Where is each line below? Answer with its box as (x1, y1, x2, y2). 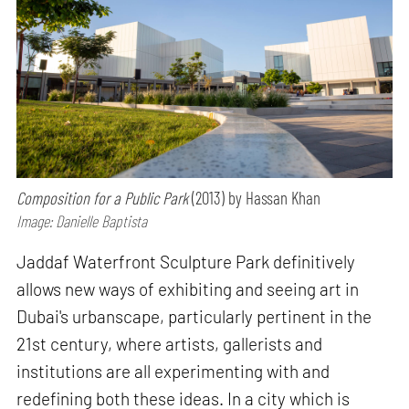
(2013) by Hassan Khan (192, 186, 321, 208)
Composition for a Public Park (16, 186, 193, 208)
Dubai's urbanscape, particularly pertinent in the (16, 305, 372, 327)
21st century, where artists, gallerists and (16, 332, 323, 354)
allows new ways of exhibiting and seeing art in (16, 278, 360, 299)
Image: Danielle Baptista (16, 210, 148, 231)
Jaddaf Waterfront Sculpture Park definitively (16, 250, 356, 272)
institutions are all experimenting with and (16, 360, 330, 382)
